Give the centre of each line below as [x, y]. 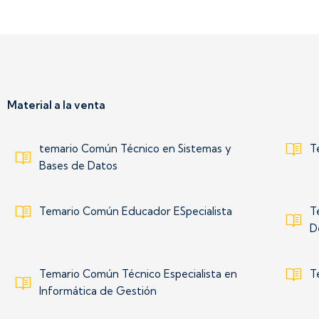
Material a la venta [56, 105]
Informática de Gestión [98, 291]
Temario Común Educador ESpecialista [136, 211]
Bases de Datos [78, 165]
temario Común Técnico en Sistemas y [135, 148]
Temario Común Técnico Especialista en [138, 273]
